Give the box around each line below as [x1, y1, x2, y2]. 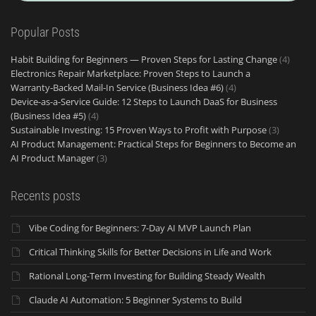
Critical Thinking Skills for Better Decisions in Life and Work [29, 245, 272, 259]
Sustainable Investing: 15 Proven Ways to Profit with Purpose [11, 123, 267, 137]
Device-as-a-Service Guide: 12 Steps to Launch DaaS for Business [11, 95, 277, 109]
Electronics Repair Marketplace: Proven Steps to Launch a [11, 67, 250, 80]
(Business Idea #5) [11, 109, 86, 123]
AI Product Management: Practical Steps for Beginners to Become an [11, 138, 296, 151]
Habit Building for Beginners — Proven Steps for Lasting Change [11, 53, 277, 66]
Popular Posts [11, 25, 80, 40]
